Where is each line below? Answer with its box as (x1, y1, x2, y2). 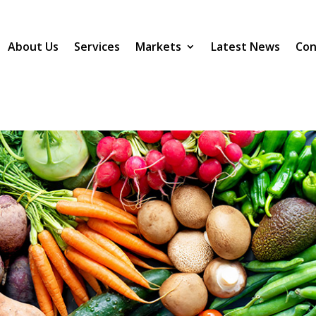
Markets (135, 39, 181, 54)
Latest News (210, 39, 280, 54)
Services (73, 39, 120, 54)
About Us (7, 39, 59, 54)
